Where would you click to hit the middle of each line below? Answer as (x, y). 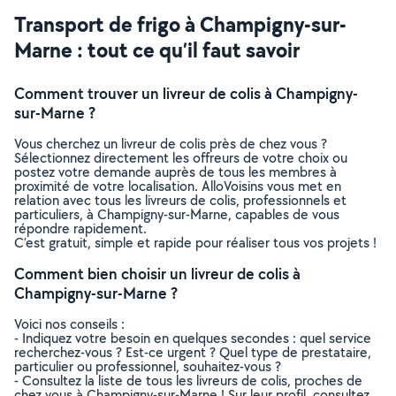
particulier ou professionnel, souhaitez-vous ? (148, 366)
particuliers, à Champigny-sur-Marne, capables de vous (177, 214)
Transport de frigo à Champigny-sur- (180, 24)
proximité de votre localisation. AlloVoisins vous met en (178, 186)
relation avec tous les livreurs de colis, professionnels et (180, 200)
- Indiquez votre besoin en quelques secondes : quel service (193, 338)
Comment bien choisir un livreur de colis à (157, 274)
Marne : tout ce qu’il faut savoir (157, 49)
